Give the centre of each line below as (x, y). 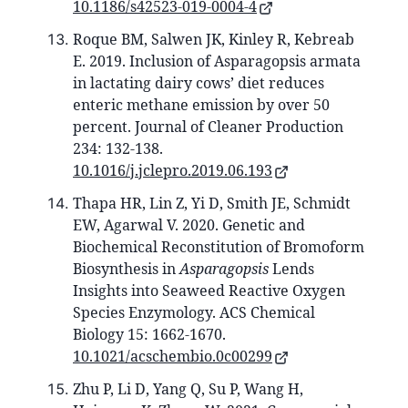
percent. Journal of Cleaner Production (208, 127)
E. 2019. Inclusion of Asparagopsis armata (217, 61)
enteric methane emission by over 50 (201, 105)
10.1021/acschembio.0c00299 (173, 357)
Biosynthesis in (126, 269)
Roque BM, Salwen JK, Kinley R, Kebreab (214, 40)
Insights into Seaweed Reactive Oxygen (209, 291)
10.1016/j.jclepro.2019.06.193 (173, 171)
